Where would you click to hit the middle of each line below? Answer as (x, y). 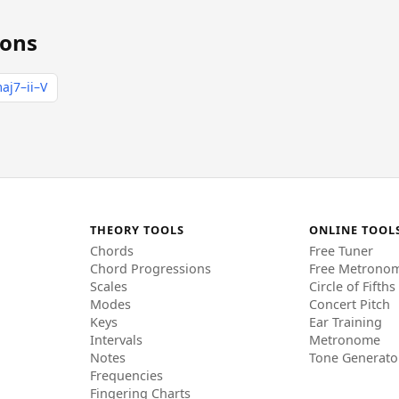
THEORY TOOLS (137, 230)
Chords (111, 251)
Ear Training (346, 322)
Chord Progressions (150, 269)
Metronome (345, 340)
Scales (108, 287)
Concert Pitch (350, 305)
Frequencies (126, 376)
